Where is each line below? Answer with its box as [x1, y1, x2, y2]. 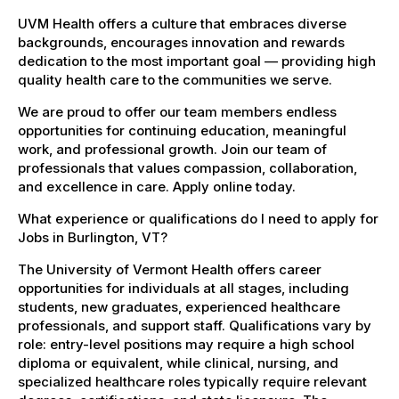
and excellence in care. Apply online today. [18, 177, 296, 195]
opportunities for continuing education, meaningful [18, 121, 346, 139]
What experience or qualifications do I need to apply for [18, 209, 379, 227]
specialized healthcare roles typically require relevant [18, 372, 367, 390]
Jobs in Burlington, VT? [18, 228, 167, 246]
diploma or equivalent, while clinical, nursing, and [18, 354, 338, 371]
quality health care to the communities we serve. [18, 70, 332, 88]
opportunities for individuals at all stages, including [18, 279, 349, 297]
